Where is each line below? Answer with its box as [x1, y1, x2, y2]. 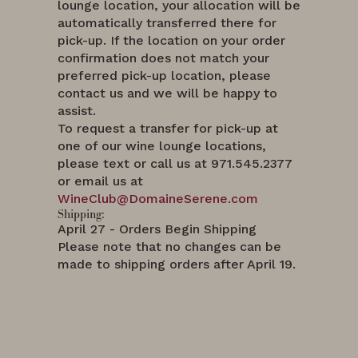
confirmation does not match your [58, 50, 269, 66]
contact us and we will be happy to [58, 85, 277, 101]
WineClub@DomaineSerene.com [58, 190, 258, 206]
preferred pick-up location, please [58, 67, 271, 83]
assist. [58, 102, 96, 118]
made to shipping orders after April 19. [58, 256, 296, 272]
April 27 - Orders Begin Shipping [58, 221, 257, 237]
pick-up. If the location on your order [58, 32, 285, 48]
